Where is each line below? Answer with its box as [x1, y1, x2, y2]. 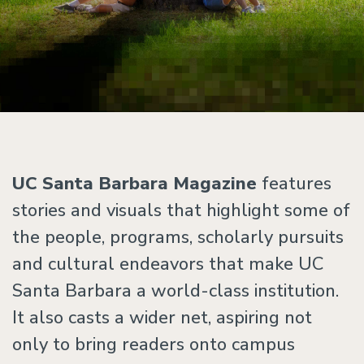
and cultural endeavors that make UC [12, 252, 323, 276]
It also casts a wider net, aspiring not [12, 305, 312, 330]
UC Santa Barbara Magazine [12, 171, 257, 196]
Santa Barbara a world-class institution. [12, 279, 339, 303]
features [257, 171, 331, 196]
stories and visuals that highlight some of [12, 198, 350, 223]
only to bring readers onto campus [12, 332, 295, 357]
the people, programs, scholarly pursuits [12, 225, 344, 249]
